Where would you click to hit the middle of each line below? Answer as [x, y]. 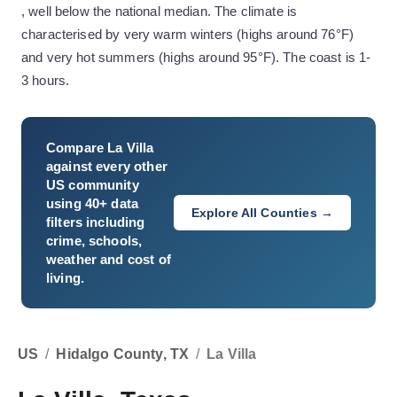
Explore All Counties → [262, 213]
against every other [107, 166]
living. [66, 278]
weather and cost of [109, 259]
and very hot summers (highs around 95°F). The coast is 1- [196, 57]
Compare [77, 148]
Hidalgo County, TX [123, 354]
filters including [96, 222]
